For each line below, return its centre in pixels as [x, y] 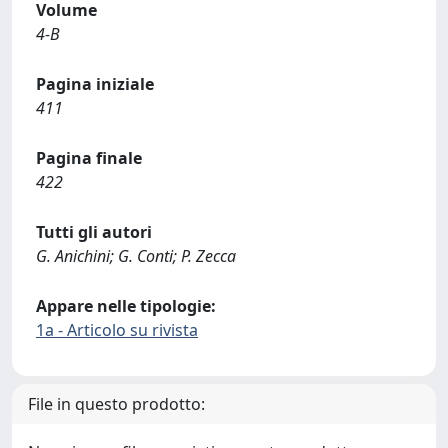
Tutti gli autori [94, 232]
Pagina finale [89, 158]
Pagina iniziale [95, 84]
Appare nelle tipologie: [126, 306]
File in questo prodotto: [116, 404]
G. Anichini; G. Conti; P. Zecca [136, 256]
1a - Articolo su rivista [117, 330]
